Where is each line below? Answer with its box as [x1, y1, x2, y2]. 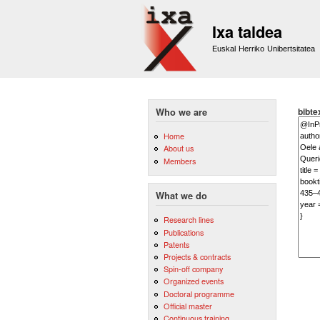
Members [163, 154, 196, 166]
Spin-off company [163, 263, 223, 275]
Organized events [163, 275, 224, 287]
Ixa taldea [212, 20, 282, 43]
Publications [163, 226, 204, 238]
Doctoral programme [163, 287, 234, 299]
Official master [163, 299, 212, 311]
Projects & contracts [163, 251, 231, 263]
